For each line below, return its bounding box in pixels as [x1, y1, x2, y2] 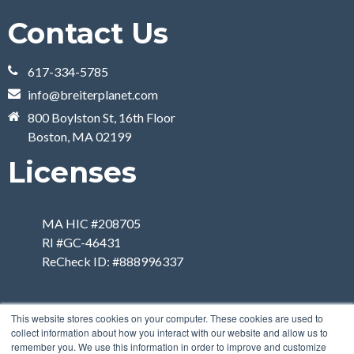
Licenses [8, 155, 137, 190]
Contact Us [8, 16, 168, 51]
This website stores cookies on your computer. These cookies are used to [11, 311, 323, 325]
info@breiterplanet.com [28, 87, 158, 103]
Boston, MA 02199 [28, 129, 131, 145]
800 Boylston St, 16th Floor [28, 110, 175, 126]
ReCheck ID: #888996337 [42, 254, 183, 269]
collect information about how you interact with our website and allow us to [11, 326, 328, 339]
